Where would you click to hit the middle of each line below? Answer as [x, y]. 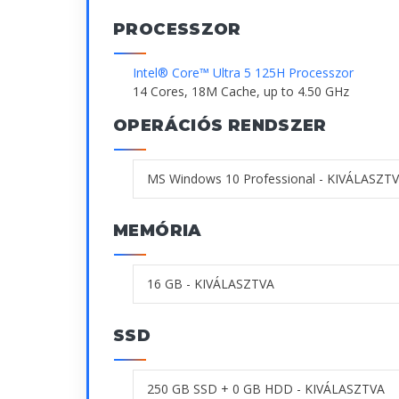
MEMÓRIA [158, 230]
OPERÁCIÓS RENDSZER [220, 125]
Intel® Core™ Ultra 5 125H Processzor [243, 72]
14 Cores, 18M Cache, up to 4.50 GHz [241, 91]
